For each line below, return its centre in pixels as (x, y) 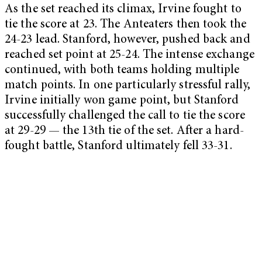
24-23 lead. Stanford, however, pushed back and (127, 40)
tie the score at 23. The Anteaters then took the (125, 25)
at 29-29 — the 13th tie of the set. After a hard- (124, 131)
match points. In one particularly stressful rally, (128, 85)
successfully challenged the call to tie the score (125, 116)
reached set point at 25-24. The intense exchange (130, 55)
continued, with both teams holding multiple (122, 70)
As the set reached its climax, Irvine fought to (123, 9)
